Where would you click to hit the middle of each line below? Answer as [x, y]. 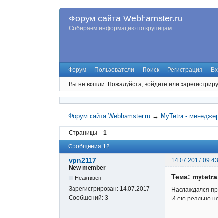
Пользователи [115, 70]
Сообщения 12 [89, 146]
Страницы [83, 133]
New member [87, 168]
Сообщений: [87, 198]
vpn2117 [82, 160]
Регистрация [185, 70]
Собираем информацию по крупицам [120, 28]
